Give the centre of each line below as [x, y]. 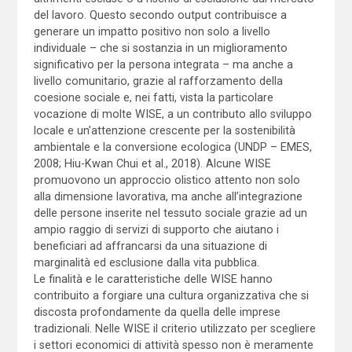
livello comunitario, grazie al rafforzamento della [158, 81]
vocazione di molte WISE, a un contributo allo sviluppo [172, 114]
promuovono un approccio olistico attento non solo [167, 180]
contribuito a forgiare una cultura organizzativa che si [171, 295]
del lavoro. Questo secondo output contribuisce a [160, 15]
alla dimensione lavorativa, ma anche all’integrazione [168, 196]
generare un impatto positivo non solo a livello [152, 31]
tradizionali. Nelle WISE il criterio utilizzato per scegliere [174, 328]
